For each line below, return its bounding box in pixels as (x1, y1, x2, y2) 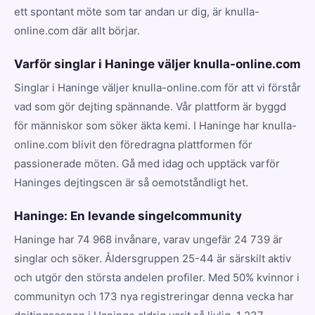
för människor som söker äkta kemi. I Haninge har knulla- (14, 118, 297, 132)
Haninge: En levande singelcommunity (14, 208, 242, 223)
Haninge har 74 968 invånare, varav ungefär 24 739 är (14, 232, 283, 246)
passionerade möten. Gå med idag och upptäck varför (14, 156, 280, 170)
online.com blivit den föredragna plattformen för (14, 137, 252, 151)
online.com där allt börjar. (14, 23, 140, 37)
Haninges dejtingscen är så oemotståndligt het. (14, 175, 248, 189)
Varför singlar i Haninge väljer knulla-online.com (14, 56, 301, 71)
